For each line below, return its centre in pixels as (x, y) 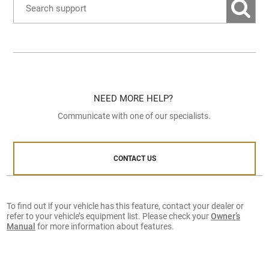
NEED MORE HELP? (134, 98)
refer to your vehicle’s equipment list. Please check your (109, 216)
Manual (21, 227)
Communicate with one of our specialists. (134, 116)
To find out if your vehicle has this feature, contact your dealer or (125, 206)
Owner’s (226, 216)
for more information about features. (105, 227)
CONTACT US (134, 158)
